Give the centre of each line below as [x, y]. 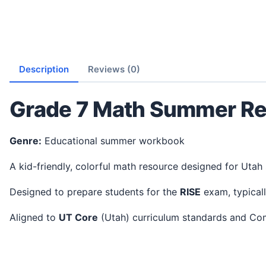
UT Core [78, 217]
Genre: [29, 140]
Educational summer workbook [113, 140]
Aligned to [37, 217]
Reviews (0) [114, 69]
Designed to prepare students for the [98, 191]
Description [44, 69]
